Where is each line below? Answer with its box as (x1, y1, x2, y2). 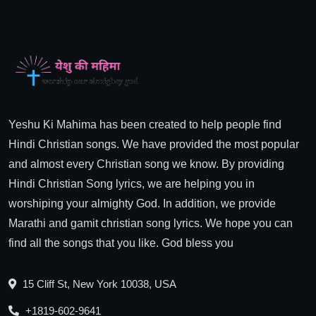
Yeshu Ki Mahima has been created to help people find (8, 118, 281, 130)
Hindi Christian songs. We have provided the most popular (8, 138, 299, 150)
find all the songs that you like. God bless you (8, 236, 233, 249)
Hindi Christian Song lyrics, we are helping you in (8, 177, 255, 190)
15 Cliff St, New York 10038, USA (20, 277, 176, 290)
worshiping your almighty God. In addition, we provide (8, 197, 276, 209)
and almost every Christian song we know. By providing (8, 157, 284, 170)
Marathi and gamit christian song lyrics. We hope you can (8, 217, 293, 229)
